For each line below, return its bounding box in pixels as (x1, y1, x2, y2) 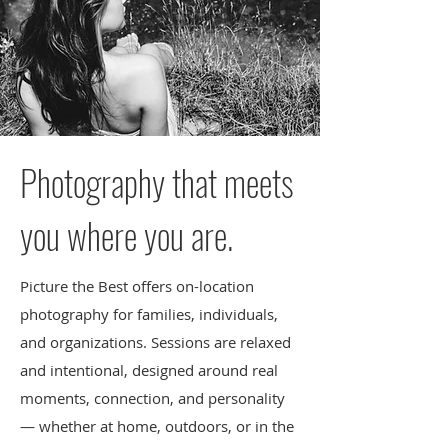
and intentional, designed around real (20, 360, 278, 380)
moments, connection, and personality (20, 388, 285, 408)
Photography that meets (20, 156, 293, 208)
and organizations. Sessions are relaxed (20, 332, 291, 352)
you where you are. (20, 209, 233, 261)
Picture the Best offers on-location (20, 276, 254, 296)
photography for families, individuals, (20, 304, 278, 324)
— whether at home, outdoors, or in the (20, 416, 294, 436)
